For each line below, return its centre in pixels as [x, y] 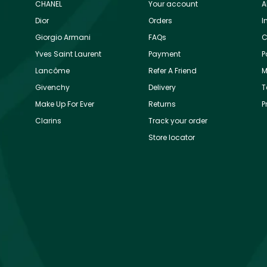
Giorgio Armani [63, 37]
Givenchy [52, 87]
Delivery [162, 87]
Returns [162, 104]
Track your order [178, 120]
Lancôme [52, 70]
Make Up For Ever [65, 104]
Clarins [48, 120]
